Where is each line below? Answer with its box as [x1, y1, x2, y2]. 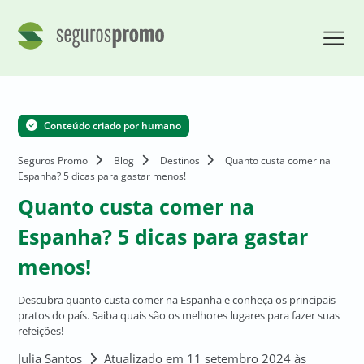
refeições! [18, 323, 64, 338]
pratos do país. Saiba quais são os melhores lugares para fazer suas [18, 308, 340, 323]
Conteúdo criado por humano [41, 119, 182, 132]
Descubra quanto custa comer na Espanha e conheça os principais [18, 292, 336, 307]
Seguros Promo [18, 154, 89, 167]
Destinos [160, 154, 203, 167]
